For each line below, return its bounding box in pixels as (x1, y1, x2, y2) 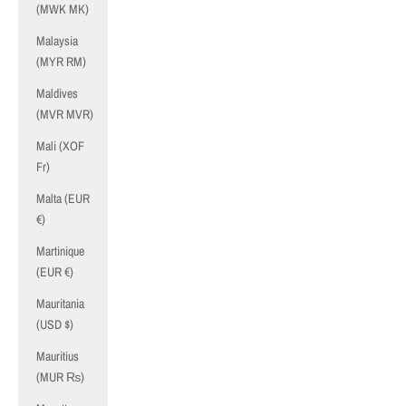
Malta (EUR (36, 190, 90, 207)
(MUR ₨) (36, 369, 84, 385)
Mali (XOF (36, 138, 84, 154)
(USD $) (36, 316, 73, 333)
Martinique (36, 243, 84, 259)
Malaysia (36, 33, 78, 49)
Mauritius (36, 348, 79, 364)
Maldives (36, 85, 78, 101)
